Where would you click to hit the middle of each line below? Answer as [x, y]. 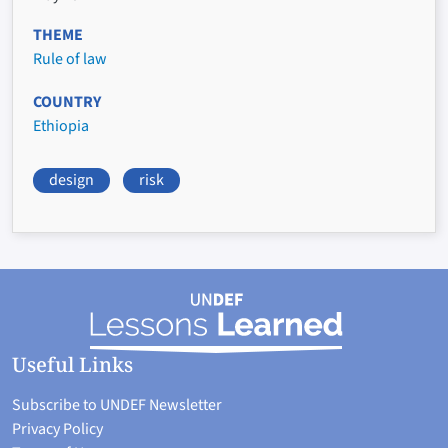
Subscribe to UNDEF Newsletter [117, 405]
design [71, 180]
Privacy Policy [57, 429]
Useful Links [72, 365]
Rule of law [70, 59]
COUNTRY [67, 102]
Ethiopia [61, 126]
